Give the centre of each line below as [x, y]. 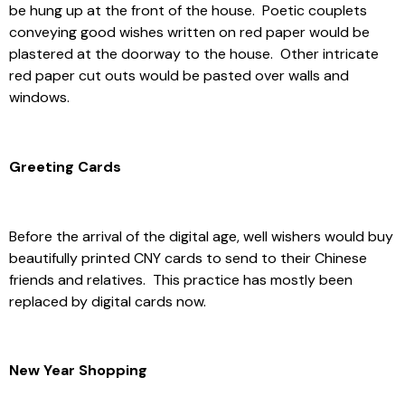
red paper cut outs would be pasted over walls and [179, 75]
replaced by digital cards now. [108, 301]
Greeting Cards [65, 166]
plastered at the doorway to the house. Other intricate [194, 53]
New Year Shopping [78, 371]
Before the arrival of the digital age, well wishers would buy [201, 236]
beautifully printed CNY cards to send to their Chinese [188, 258]
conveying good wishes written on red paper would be [189, 32]
